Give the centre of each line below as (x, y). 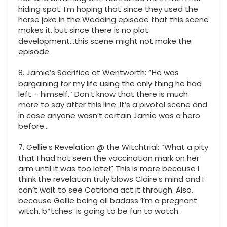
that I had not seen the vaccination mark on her (109, 158)
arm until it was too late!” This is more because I (109, 169)
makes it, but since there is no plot (83, 30)
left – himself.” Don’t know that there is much (103, 94)
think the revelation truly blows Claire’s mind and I (111, 179)
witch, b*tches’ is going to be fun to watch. (99, 211)
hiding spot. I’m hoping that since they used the (108, 9)
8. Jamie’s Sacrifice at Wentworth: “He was (99, 73)
